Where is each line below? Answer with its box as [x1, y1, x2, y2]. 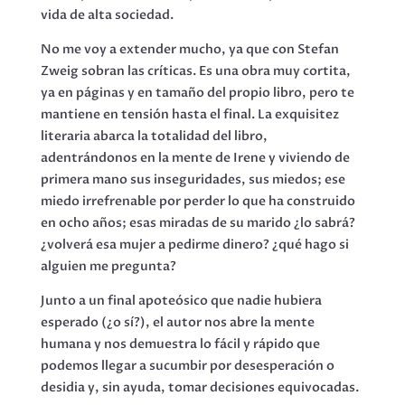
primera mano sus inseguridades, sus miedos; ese [40, 171, 345, 188]
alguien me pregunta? [40, 258, 176, 275]
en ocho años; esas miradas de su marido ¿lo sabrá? [40, 214, 355, 231]
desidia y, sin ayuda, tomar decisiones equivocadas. [40, 379, 359, 396]
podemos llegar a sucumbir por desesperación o [40, 357, 334, 374]
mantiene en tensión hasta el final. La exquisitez [40, 106, 339, 123]
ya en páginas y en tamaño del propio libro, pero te [40, 84, 354, 101]
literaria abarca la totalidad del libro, [40, 127, 268, 145]
